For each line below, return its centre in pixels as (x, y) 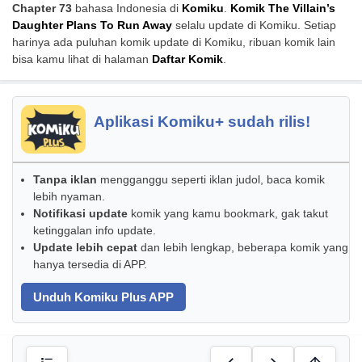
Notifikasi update (80, 214)
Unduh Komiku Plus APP (103, 297)
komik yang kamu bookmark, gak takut (228, 214)
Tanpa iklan (65, 180)
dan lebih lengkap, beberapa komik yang (243, 248)
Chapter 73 (42, 8)
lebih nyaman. (69, 197)
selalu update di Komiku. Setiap (254, 25)
